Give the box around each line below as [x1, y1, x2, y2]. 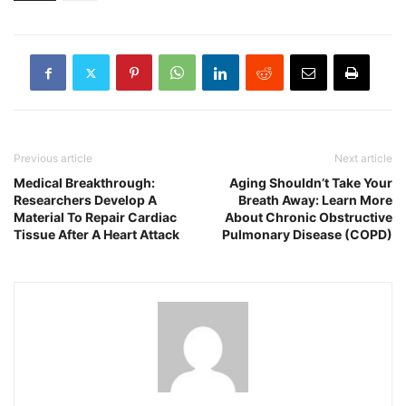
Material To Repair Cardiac [14, 209, 177, 226]
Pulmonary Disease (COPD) [222, 227, 392, 243]
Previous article [14, 151, 92, 166]
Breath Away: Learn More [238, 192, 392, 208]
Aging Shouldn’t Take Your [229, 175, 392, 191]
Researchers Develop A [14, 192, 157, 208]
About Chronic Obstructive [225, 209, 392, 226]
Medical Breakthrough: [14, 175, 155, 191]
